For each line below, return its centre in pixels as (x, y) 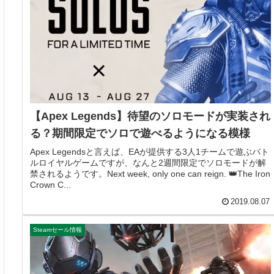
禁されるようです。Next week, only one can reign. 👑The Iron (150, 174)
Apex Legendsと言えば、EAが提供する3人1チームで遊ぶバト (150, 152)
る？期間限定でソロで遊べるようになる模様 (140, 133)
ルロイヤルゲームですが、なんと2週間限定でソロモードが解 (148, 163)
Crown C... (51, 185)
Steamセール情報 (58, 230)
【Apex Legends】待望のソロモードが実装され (150, 116)
